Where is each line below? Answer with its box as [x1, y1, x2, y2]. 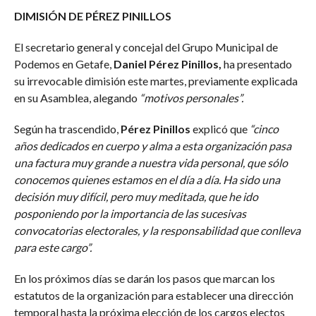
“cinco [249, 122, 279, 135]
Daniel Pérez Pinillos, [113, 57, 221, 71]
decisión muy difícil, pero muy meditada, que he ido [13, 190, 258, 203]
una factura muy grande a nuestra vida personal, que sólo [13, 156, 288, 169]
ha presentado [221, 57, 292, 71]
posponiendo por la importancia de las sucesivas [13, 207, 246, 220]
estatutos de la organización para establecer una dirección [13, 288, 293, 302]
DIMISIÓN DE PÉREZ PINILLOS [13, 9, 171, 23]
